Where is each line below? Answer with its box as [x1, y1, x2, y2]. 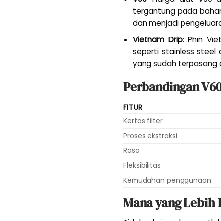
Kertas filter [123, 115, 163, 126]
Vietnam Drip [133, 34, 183, 45]
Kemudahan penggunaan [123, 175, 211, 185]
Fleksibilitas [123, 160, 161, 170]
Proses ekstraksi [123, 130, 177, 141]
